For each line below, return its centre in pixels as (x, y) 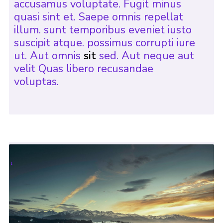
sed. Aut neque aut (145, 56)
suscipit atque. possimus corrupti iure (104, 43)
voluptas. (36, 82)
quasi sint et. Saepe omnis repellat (98, 17)
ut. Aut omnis (49, 56)
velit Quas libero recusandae (83, 69)
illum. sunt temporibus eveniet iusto (103, 30)
